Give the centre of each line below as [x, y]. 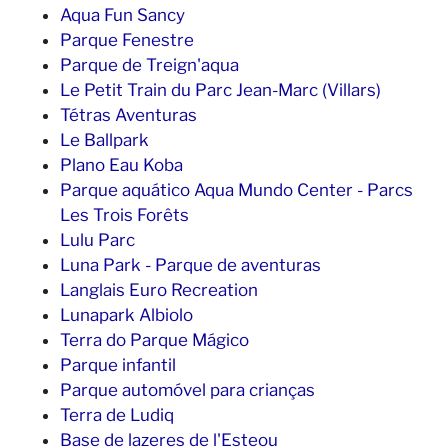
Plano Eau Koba [121, 164]
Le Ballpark [104, 139]
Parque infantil [118, 364]
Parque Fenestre [127, 39]
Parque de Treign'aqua [149, 64]
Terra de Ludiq [117, 414]
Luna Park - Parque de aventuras [190, 264]
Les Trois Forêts [124, 214]
